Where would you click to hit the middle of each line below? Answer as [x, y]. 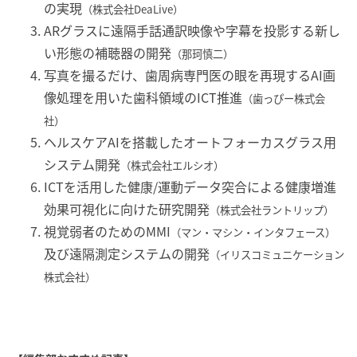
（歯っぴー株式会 [284, 98]
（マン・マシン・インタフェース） [253, 232]
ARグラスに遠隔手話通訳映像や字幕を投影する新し [192, 30]
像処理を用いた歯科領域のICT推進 [143, 97]
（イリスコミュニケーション [277, 254]
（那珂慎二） [202, 53]
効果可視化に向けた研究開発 [127, 208]
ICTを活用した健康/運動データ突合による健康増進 [190, 186]
